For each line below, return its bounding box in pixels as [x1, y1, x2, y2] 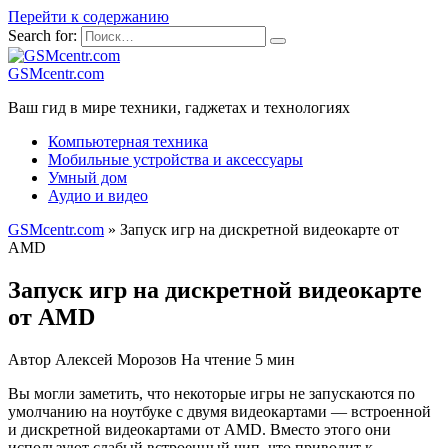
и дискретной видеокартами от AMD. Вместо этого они [8, 420, 391, 438]
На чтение [181, 350, 251, 368]
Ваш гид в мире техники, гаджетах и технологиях [8, 99, 350, 116]
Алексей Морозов [55, 350, 177, 368]
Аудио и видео [48, 187, 148, 204]
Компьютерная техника [48, 133, 208, 150]
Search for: [8, 27, 77, 44]
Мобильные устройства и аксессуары [48, 151, 303, 168]
